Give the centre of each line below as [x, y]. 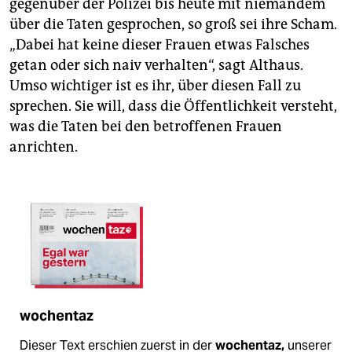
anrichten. [44, 147]
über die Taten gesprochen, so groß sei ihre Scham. [173, 24]
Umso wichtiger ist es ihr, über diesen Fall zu [155, 85]
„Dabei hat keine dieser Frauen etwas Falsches [159, 44]
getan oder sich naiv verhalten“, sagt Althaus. [156, 65]
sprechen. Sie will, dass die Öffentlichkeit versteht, [173, 106]
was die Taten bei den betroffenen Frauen [146, 126]
